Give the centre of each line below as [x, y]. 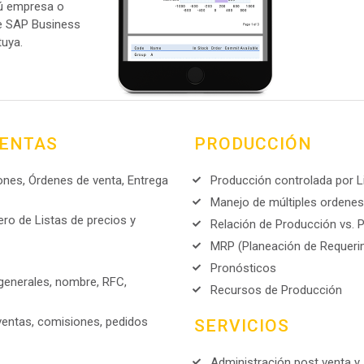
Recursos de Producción [276, 290]
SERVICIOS [242, 326]
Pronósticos [243, 268]
